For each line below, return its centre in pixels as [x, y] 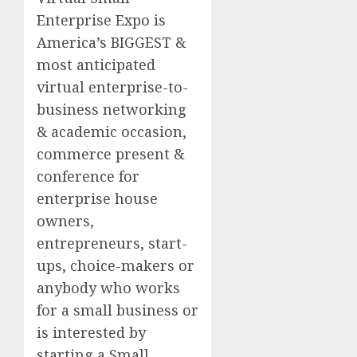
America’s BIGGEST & [111, 42]
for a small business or [118, 310]
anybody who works [108, 287]
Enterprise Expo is [101, 20]
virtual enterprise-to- [112, 86]
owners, [65, 220]
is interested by [91, 332]
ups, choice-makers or [116, 265]
